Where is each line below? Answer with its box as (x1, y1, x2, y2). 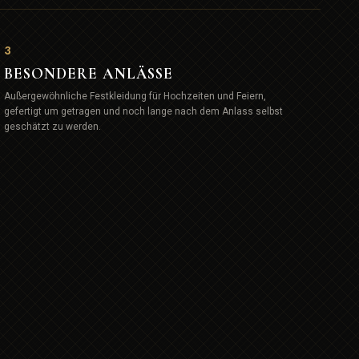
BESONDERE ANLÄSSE (3, 63, 174, 83)
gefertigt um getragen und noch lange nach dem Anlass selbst (3, 105, 283, 117)
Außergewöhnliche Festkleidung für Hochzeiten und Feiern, (3, 90, 266, 102)
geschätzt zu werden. (3, 120, 101, 132)
